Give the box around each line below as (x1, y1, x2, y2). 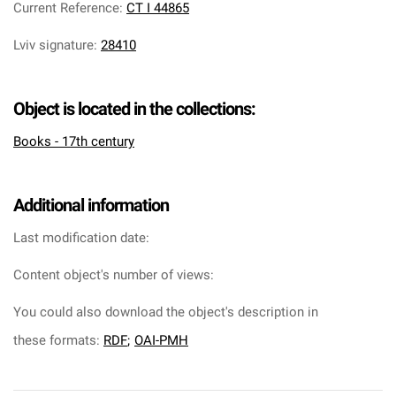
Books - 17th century (13, 133, 134, 149)
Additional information (13, 194, 169, 216)
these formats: (13, 332, 103, 348)
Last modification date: (13, 230, 149, 246)
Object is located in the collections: (13, 98, 255, 119)
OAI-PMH (134, 332, 188, 348)
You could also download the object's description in (13, 304, 318, 320)
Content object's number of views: (13, 267, 214, 283)
